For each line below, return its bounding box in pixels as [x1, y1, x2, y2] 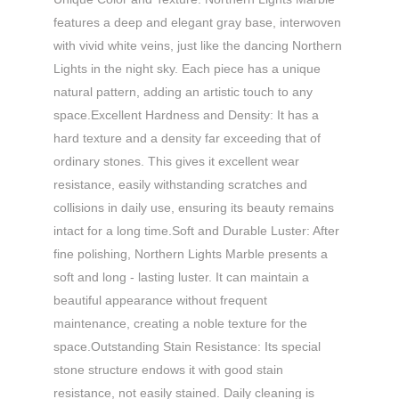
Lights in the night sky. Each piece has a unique [53, 61, 321, 76]
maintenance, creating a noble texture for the [53, 315, 307, 330]
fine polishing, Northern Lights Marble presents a [53, 246, 328, 261]
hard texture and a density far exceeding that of [53, 130, 321, 145]
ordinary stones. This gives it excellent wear [53, 153, 299, 168]
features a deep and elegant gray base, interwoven [53, 14, 341, 29]
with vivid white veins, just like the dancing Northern [53, 37, 342, 53]
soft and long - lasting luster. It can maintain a [53, 269, 309, 284]
